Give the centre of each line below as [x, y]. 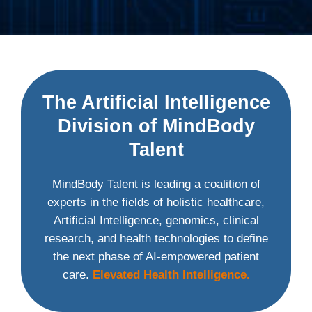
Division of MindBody [156, 126]
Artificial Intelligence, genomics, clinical [156, 220]
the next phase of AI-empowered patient [156, 256]
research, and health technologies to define [156, 238]
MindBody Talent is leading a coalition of [156, 184]
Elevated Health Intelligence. [171, 274]
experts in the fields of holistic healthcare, [156, 202]
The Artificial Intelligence [156, 102]
